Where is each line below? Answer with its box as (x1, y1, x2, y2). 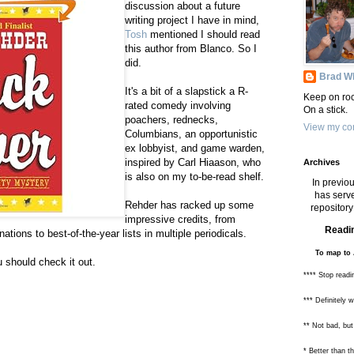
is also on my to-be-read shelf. (125, 171, 264, 183)
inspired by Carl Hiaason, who (125, 156, 261, 169)
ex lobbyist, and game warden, (125, 142, 265, 155)
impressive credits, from (125, 213, 235, 226)
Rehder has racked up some (125, 199, 254, 212)
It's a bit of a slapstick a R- (125, 85, 248, 98)
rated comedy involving (125, 100, 231, 112)
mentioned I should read (147, 28, 260, 41)
